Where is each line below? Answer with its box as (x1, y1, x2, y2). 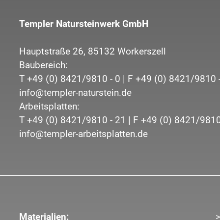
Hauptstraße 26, (19, 46, 85, 57)
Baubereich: (19, 59, 68, 71)
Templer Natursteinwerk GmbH (19, 18, 148, 29)
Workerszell (117, 46, 166, 57)
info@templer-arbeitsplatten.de (19, 128, 148, 139)
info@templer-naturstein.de (19, 87, 132, 98)
